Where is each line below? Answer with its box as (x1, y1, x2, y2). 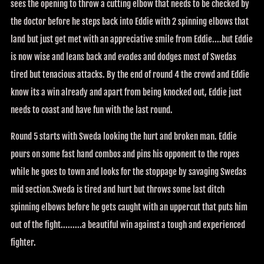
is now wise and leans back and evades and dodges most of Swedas (11, 51, 236, 62)
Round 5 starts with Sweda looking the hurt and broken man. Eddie (11, 130, 237, 142)
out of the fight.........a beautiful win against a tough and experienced (11, 219, 245, 230)
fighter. (11, 236, 36, 248)
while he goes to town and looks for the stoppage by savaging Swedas (11, 166, 246, 177)
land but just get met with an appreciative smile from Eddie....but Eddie (11, 33, 253, 45)
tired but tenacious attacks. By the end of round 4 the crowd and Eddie (11, 68, 249, 80)
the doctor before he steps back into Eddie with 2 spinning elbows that (11, 15, 249, 27)
